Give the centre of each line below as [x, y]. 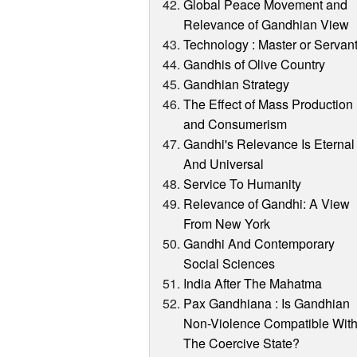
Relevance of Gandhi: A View [267, 204]
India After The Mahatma [253, 284]
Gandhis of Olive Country [255, 65]
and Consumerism [235, 124]
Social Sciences [229, 264]
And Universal [224, 164]
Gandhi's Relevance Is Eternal [269, 144]
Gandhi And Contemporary [259, 244]
